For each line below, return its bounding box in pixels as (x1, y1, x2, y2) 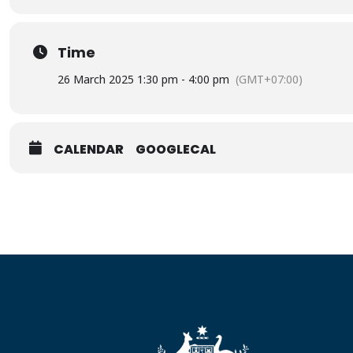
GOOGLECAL (136, 140, 216, 158)
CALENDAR (54, 140, 124, 158)
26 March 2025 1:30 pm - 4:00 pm (58, 72, 229, 87)
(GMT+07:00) (236, 72, 303, 87)
